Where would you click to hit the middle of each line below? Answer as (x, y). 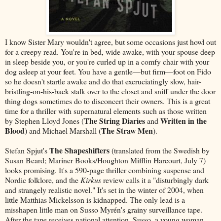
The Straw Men (127, 130)
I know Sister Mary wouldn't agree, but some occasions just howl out (110, 41)
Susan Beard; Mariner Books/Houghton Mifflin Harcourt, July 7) (105, 160)
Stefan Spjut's (27, 150)
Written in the (184, 120)
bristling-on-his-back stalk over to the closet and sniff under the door (110, 91)
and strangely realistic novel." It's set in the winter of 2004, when (104, 189)
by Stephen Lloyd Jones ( (44, 120)
